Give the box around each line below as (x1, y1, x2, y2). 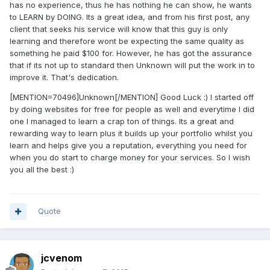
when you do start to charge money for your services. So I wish (10, 152, 250, 163)
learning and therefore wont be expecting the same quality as (10, 36, 244, 46)
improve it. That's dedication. (10, 72, 119, 83)
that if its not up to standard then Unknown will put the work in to (10, 60, 255, 71)
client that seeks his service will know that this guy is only (10, 24, 228, 34)
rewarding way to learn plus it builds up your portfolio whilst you (10, 128, 253, 139)
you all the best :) (10, 165, 74, 175)
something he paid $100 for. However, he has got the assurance (10, 48, 252, 58)
